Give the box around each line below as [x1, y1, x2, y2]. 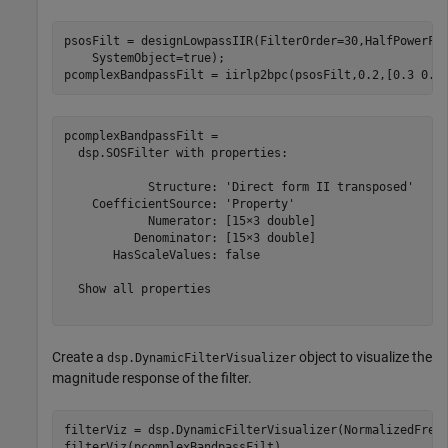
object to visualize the [296, 349, 432, 366]
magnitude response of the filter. [52, 370, 252, 387]
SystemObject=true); [63, 50, 225, 65]
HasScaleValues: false [63, 247, 260, 262]
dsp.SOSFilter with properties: [63, 145, 288, 160]
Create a [52, 349, 107, 366]
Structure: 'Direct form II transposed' [63, 179, 414, 194]
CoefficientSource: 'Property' [63, 196, 295, 211]
